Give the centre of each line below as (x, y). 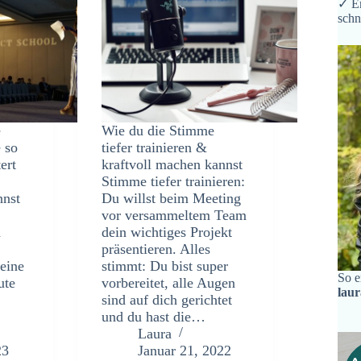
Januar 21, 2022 (185, 350)
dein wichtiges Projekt (167, 232)
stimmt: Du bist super (165, 266)
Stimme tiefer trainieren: (174, 181)
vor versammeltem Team (174, 215)
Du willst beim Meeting (172, 198)
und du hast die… (154, 316)
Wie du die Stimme (158, 130)
